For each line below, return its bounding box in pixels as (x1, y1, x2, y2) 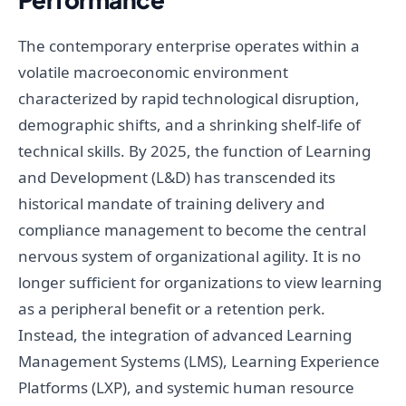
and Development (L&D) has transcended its (18, 167, 335, 188)
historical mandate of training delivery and (18, 193, 324, 215)
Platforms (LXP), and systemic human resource (18, 377, 354, 399)
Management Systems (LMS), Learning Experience (18, 351, 380, 372)
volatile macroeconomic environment (18, 62, 288, 83)
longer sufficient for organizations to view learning (18, 272, 382, 294)
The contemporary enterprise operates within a (18, 35, 360, 57)
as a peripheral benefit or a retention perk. (18, 298, 325, 320)
